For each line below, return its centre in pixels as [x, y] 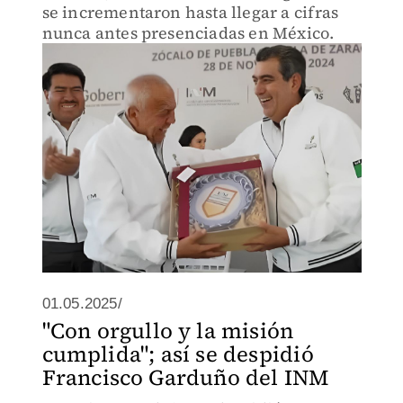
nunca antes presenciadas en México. [188, 33]
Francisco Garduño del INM [185, 377]
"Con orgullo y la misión [168, 331]
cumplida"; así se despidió [178, 354]
